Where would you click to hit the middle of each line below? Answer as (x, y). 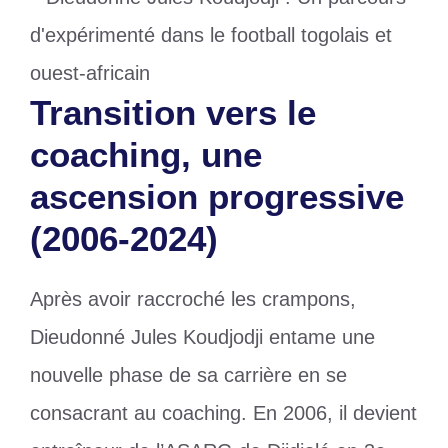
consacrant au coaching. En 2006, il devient (223, 413)
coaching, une (146, 155)
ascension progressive (217, 197)
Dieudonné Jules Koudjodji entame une (202, 337)
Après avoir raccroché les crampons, (193, 299)
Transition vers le (173, 113)
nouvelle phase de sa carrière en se (188, 375)
